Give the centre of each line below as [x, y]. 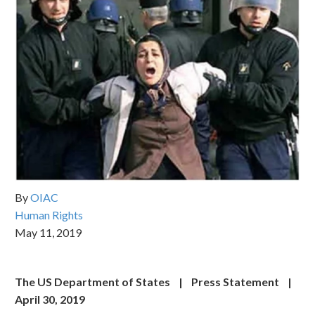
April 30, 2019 [50, 299]
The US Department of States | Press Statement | [156, 282]
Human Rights [49, 215]
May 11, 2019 [48, 232]
